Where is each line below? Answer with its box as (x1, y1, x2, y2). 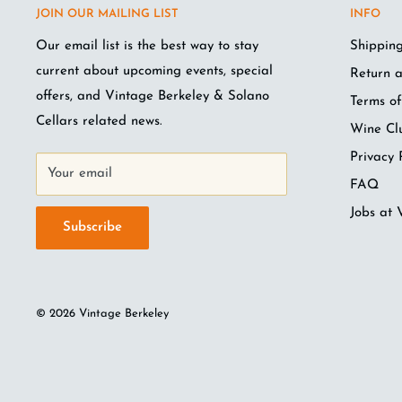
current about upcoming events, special (36, 64, 273, 78)
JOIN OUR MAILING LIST (36, 7, 179, 20)
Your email (48, 166, 112, 180)
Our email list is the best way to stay (36, 39, 258, 53)
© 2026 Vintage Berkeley (36, 307, 169, 319)
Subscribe (63, 220, 122, 234)
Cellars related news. (36, 114, 167, 128)
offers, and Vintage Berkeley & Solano (36, 89, 269, 103)
